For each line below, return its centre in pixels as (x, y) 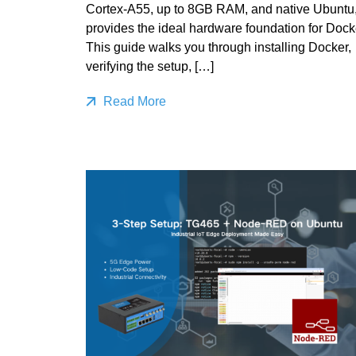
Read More (133, 101)
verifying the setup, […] (149, 66)
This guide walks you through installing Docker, (218, 47)
